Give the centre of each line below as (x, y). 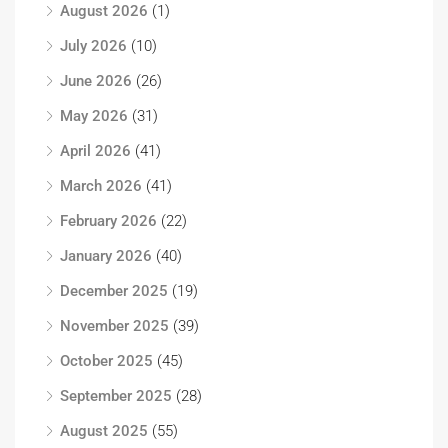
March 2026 (101, 186)
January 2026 (106, 256)
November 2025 (114, 326)
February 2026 (108, 221)
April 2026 (95, 151)
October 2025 (106, 361)
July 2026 (93, 46)
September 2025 (116, 396)
